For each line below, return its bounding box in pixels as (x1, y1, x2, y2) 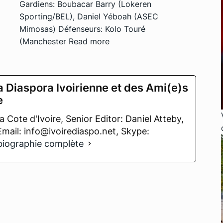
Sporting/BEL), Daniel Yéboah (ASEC (19, 11, 158, 22)
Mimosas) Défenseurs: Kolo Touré (19, 24, 145, 34)
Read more (68, 36, 110, 47)
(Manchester (19, 36, 69, 47)
